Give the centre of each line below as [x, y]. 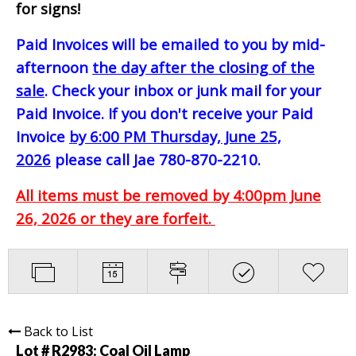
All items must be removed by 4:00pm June [168, 195]
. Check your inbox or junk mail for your [183, 90]
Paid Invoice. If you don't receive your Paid [164, 113]
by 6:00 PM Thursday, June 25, [175, 136]
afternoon [54, 67]
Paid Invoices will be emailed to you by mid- [170, 44]
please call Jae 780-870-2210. [156, 159]
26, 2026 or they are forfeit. [116, 218]
